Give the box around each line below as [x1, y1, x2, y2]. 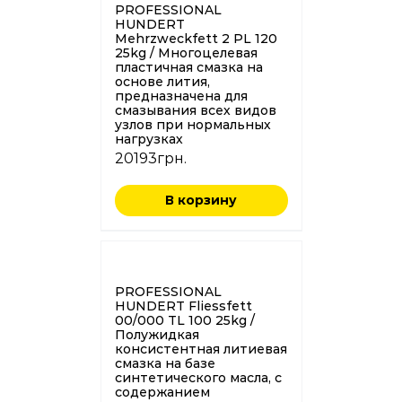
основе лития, [114, 73, 210, 90]
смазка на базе [114, 354, 215, 371]
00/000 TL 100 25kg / [114, 311, 255, 328]
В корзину [165, 191, 237, 208]
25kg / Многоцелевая [114, 44, 258, 61]
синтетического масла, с [114, 369, 282, 386]
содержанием [114, 383, 210, 400]
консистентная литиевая [114, 340, 287, 357]
